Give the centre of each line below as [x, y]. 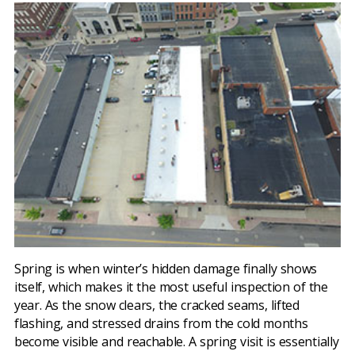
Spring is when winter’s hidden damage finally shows [166, 269]
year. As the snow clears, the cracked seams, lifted [157, 305]
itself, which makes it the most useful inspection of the [171, 287]
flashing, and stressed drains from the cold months [161, 324]
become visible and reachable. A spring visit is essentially [177, 342]
